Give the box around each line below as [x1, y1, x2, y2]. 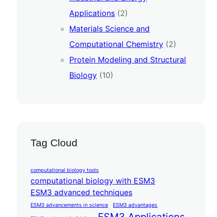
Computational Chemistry [69, 39, 164, 49]
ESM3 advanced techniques [31, 187, 133, 197]
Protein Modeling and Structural [69, 54, 186, 64]
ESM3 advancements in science [31, 201, 108, 208]
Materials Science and [69, 23, 150, 33]
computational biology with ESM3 [31, 175, 155, 186]
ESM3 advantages [113, 201, 158, 208]
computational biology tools [31, 167, 99, 173]
